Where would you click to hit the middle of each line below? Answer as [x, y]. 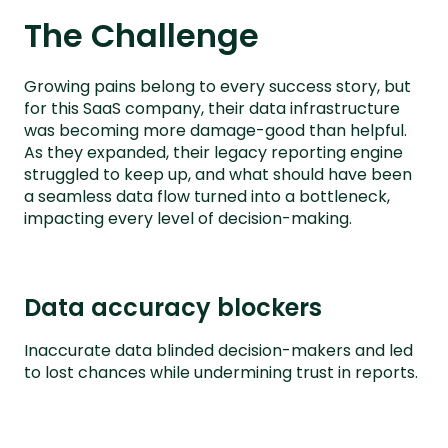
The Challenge [141, 36]
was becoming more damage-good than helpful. [215, 131]
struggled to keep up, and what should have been [218, 175]
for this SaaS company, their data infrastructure [212, 109]
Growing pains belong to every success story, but [217, 87]
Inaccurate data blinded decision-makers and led [218, 351]
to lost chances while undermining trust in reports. [221, 373]
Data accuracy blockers [173, 308]
